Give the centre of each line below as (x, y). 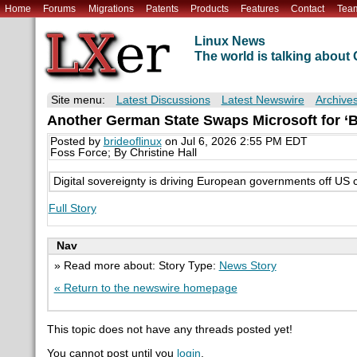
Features (260, 8)
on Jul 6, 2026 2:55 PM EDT (234, 142)
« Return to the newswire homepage (145, 288)
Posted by (76, 142)
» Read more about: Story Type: (136, 265)
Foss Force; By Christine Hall (123, 153)
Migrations (111, 8)
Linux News (229, 41)
